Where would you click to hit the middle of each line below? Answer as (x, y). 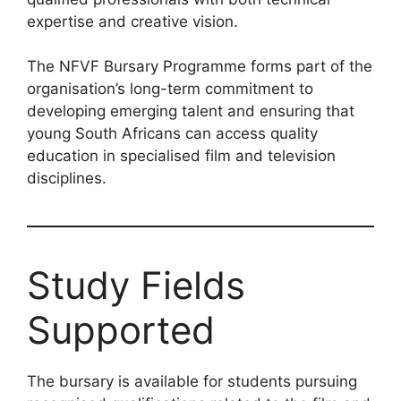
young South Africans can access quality (172, 134)
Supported (121, 330)
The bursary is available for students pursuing (192, 382)
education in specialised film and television (181, 156)
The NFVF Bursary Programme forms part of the (200, 67)
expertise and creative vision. (132, 21)
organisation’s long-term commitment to (170, 89)
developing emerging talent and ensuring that (191, 111)
